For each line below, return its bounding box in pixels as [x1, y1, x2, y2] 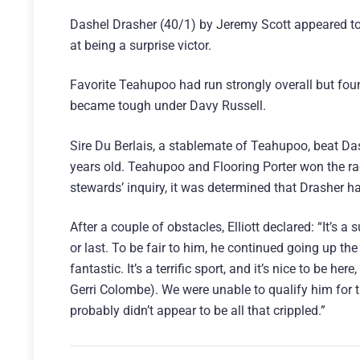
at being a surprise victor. [70, 38, 211, 54]
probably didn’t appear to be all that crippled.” [70, 302, 325, 318]
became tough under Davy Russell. [70, 98, 266, 114]
